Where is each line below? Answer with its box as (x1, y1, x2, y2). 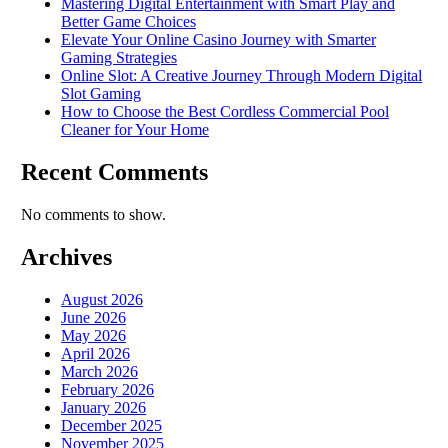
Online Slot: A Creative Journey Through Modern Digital (61, 67, 422, 85)
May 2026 (61, 327, 126, 344)
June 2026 (61, 309, 126, 326)
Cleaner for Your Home (61, 121, 209, 139)
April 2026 (61, 345, 130, 362)
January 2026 (61, 399, 146, 416)
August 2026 (61, 291, 143, 308)
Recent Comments (21, 159, 208, 186)
